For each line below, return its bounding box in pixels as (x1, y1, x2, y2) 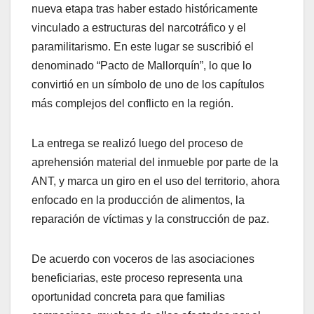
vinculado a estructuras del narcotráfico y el (32, 21, 246, 34)
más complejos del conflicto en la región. (32, 97, 233, 109)
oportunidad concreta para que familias (32, 290, 225, 303)
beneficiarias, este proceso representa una (32, 271, 243, 284)
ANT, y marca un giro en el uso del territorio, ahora (32, 175, 280, 187)
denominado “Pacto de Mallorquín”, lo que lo (32, 59, 252, 71)
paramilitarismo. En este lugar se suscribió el (32, 40, 254, 53)
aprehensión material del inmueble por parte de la (32, 156, 278, 168)
